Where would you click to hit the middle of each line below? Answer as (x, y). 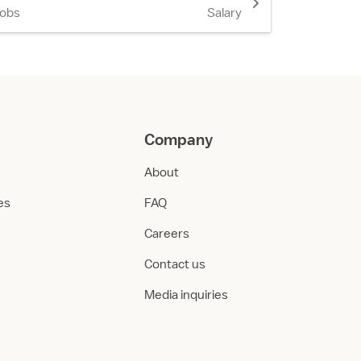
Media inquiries (186, 295)
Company (178, 139)
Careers (167, 234)
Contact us (175, 264)
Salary (224, 13)
